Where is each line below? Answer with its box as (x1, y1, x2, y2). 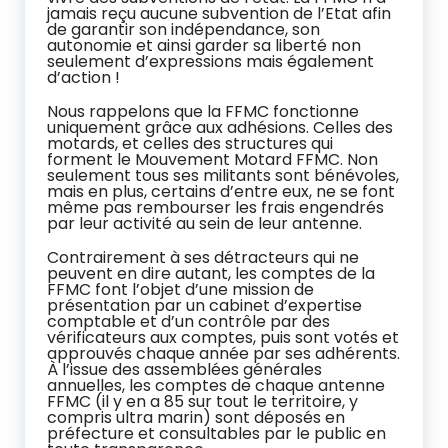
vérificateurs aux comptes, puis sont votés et (47, 325, 399, 349)
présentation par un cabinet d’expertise (47, 293, 362, 317)
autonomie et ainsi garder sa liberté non (47, 33, 361, 57)
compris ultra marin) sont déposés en (47, 405, 345, 429)
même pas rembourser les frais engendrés (47, 195, 384, 219)
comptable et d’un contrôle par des (47, 309, 330, 333)
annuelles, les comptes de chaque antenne (47, 373, 385, 397)
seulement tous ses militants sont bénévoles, (47, 163, 399, 187)
